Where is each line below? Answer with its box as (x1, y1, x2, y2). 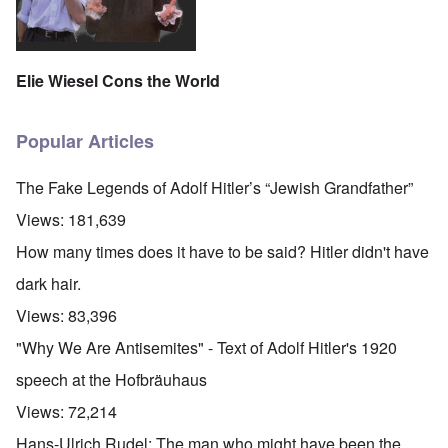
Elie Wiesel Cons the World (16, 68, 220, 92)
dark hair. (16, 272, 81, 296)
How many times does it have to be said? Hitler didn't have (16, 240, 429, 264)
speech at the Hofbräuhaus (16, 368, 207, 392)
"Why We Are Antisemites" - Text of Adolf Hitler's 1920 (16, 336, 397, 360)
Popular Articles (16, 128, 154, 155)
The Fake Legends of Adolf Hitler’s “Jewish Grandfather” (16, 176, 413, 200)
